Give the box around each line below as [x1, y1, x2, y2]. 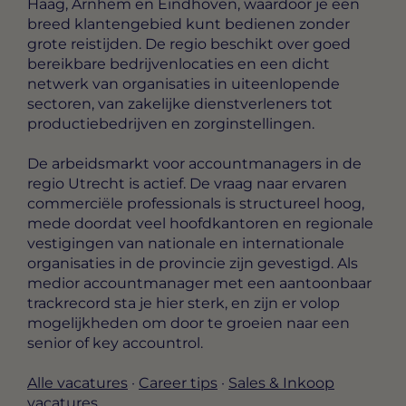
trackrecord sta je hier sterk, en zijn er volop [27, 294, 340, 312]
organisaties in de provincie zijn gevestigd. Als [27, 254, 358, 272]
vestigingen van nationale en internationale [27, 234, 344, 252]
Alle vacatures [27, 374, 128, 392]
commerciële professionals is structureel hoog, [27, 194, 364, 212]
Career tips [139, 374, 217, 392]
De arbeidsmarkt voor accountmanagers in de [27, 154, 362, 172]
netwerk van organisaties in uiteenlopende [27, 74, 340, 92]
